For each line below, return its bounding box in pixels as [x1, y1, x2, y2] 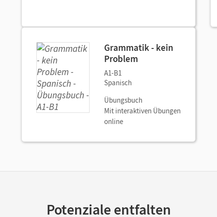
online [104, 117, 123, 126]
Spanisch [104, 78, 132, 87]
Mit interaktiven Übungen [104, 106, 181, 115]
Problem [104, 53, 138, 64]
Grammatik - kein [104, 42, 173, 53]
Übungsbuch [104, 95, 142, 105]
